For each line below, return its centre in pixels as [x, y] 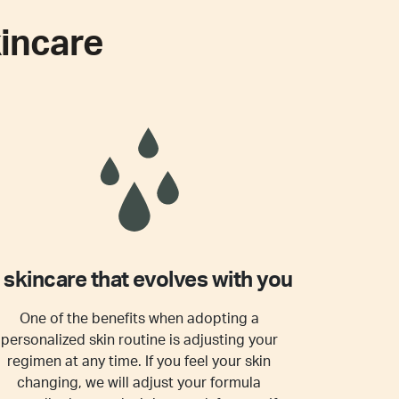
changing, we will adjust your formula [139, 383]
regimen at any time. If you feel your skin [139, 362]
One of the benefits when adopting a [139, 319]
